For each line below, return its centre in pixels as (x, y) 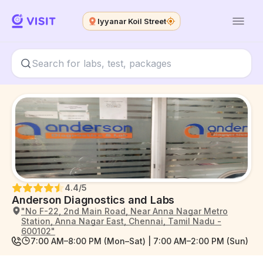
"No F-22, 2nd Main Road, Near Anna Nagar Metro (124, 211)
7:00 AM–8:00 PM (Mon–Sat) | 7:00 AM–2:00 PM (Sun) (139, 241)
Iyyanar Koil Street (131, 21)
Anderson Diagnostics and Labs (93, 200)
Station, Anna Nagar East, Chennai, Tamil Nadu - (121, 221)
